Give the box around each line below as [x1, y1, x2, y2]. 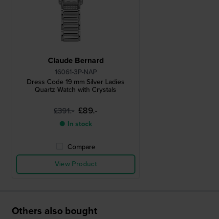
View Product [54, 159, 97, 170]
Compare [67, 142, 96, 153]
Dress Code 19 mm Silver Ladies [26, 77, 125, 88]
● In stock [59, 119, 92, 130]
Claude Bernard [47, 55, 104, 66]
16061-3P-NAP [54, 67, 97, 78]
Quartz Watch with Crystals [35, 85, 117, 95]
